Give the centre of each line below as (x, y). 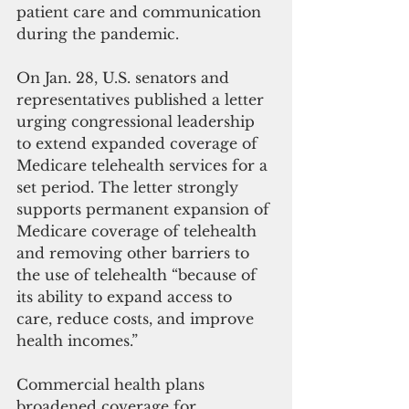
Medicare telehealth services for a (144, 166)
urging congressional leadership (138, 122)
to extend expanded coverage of (139, 144)
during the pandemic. (100, 34)
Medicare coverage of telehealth (139, 231)
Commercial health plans (113, 385)
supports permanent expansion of (145, 210)
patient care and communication (141, 12)
